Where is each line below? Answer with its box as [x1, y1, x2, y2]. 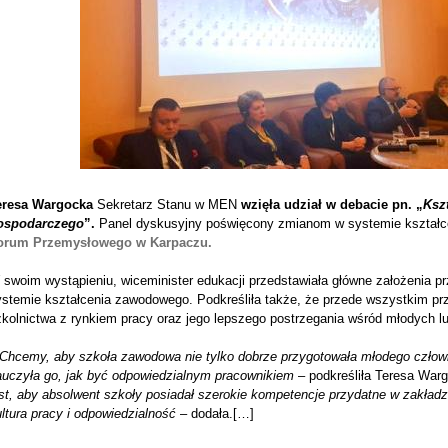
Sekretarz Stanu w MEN [92, 197, 241, 212]
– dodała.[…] [175, 406, 254, 421]
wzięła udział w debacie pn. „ [240, 197, 423, 212]
